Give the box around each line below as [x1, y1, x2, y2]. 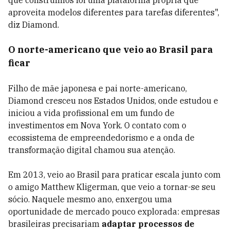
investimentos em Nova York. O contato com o [8, 120, 186, 130]
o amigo [8, 182, 41, 192]
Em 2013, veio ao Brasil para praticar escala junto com [8, 169, 221, 180]
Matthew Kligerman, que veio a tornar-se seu [41, 182, 216, 192]
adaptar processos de [102, 219, 195, 229]
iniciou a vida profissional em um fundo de [8, 108, 175, 118]
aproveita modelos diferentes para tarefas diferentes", [8, 7, 219, 17]
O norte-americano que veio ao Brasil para [8, 44, 213, 55]
